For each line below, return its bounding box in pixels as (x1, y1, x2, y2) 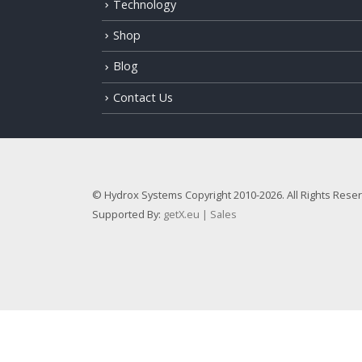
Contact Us (113, 89, 173, 105)
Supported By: (92, 207, 163, 222)
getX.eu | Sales (163, 207, 237, 222)
